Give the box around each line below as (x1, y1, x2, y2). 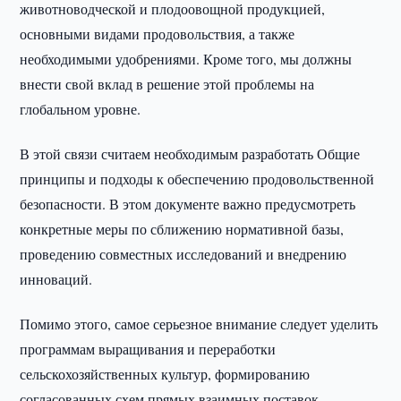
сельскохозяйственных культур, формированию (20, 364, 311, 383)
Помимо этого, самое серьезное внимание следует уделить (20, 314, 379, 333)
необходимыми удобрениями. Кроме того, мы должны (20, 49, 353, 68)
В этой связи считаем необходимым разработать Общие (20, 144, 361, 163)
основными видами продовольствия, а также (20, 24, 295, 43)
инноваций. (20, 269, 93, 288)
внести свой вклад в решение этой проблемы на (20, 74, 315, 93)
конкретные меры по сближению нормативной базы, (20, 219, 345, 238)
